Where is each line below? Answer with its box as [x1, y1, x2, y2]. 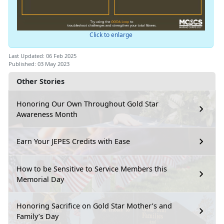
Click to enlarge [89, 30, 132, 39]
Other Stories [16, 76, 64, 86]
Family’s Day [16, 211, 58, 221]
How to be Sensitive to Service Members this [16, 163, 167, 173]
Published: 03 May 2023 [8, 59, 69, 67]
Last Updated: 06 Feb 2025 [8, 51, 76, 59]
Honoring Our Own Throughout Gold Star [16, 98, 158, 108]
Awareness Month [16, 109, 77, 119]
